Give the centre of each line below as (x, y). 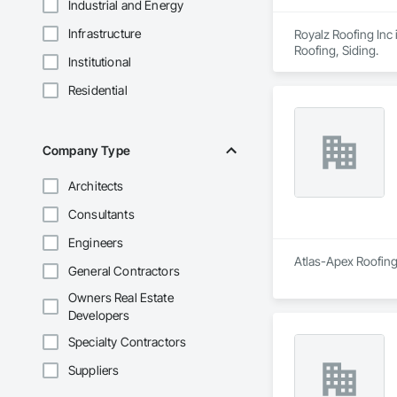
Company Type (86, 151)
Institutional (100, 62)
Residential (98, 90)
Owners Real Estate (121, 298)
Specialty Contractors (128, 342)
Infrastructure (105, 34)
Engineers (96, 243)
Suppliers (94, 370)
